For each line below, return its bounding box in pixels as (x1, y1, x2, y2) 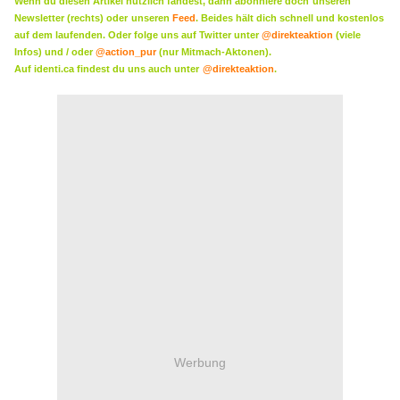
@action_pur (96, 46, 156, 58)
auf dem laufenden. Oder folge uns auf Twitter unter (14, 29, 262, 41)
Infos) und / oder (14, 46, 96, 58)
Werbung (174, 354, 226, 370)
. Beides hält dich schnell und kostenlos (196, 12, 384, 24)
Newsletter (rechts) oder (14, 12, 128, 24)
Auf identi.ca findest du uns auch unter (14, 63, 199, 75)
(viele (333, 29, 361, 41)
